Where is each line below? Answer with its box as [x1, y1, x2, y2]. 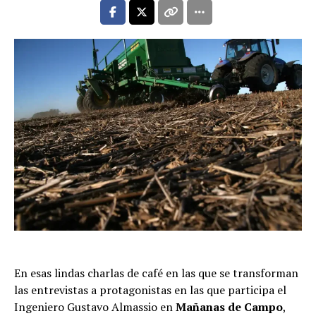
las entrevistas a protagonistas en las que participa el [14, 281, 286, 298]
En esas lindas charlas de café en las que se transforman [14, 265, 298, 281]
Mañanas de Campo [176, 298, 283, 315]
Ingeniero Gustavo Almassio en [14, 298, 176, 315]
